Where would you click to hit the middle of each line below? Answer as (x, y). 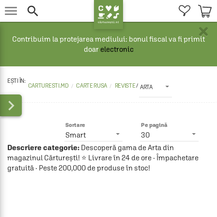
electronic (117, 49)
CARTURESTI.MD (48, 86)
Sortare (75, 125)
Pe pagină (154, 125)
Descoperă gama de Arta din (127, 147)
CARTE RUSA (92, 86)
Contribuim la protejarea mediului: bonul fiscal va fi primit (108, 39)
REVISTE (125, 86)
